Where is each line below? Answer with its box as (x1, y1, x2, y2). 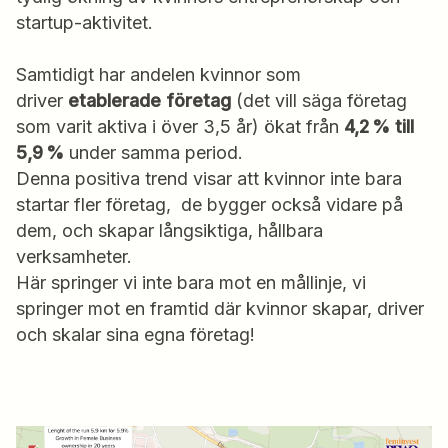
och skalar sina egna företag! (16, 323, 265, 345)
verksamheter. (16, 245, 137, 267)
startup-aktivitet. (16, 11, 158, 33)
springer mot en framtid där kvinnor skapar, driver (16, 297, 424, 319)
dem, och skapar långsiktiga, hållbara (16, 219, 323, 241)
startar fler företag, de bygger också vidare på (16, 193, 403, 215)
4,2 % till (344, 115, 414, 137)
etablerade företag (68, 89, 231, 111)
